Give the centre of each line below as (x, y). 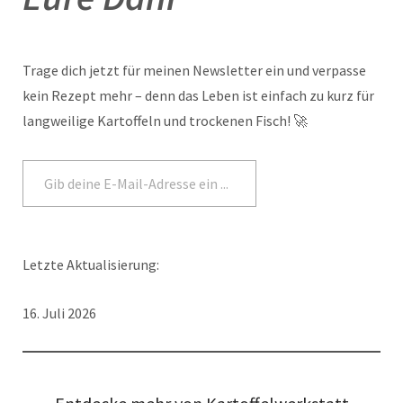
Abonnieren (323, 183)
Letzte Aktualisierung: (91, 264)
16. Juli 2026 (59, 313)
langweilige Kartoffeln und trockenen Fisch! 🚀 (165, 120)
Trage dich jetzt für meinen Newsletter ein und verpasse (194, 70)
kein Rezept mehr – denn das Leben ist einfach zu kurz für (198, 95)
